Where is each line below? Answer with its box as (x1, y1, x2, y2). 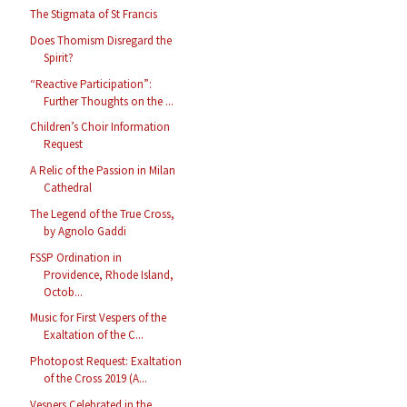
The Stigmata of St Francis (30, 6, 158, 23)
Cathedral (44, 180, 93, 196)
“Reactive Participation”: (30, 75, 153, 92)
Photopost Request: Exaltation (30, 353, 183, 370)
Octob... (44, 283, 84, 300)
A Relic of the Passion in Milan (30, 163, 176, 179)
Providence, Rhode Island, (44, 266, 174, 283)
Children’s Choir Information (30, 119, 171, 135)
